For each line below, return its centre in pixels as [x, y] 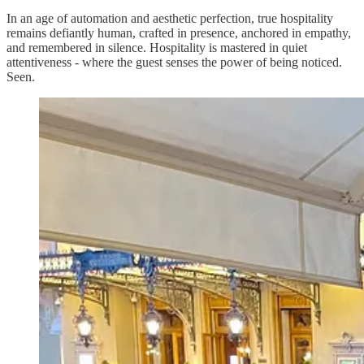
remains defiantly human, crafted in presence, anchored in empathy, [179, 32]
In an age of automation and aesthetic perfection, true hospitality [170, 18]
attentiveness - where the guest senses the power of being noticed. [174, 62]
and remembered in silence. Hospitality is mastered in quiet [157, 47]
